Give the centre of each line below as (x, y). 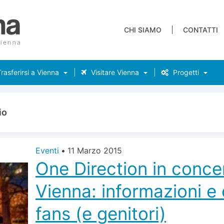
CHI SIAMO (143, 30)
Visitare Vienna (114, 72)
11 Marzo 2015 (95, 150)
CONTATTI (200, 30)
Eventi (47, 150)
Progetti (185, 72)
